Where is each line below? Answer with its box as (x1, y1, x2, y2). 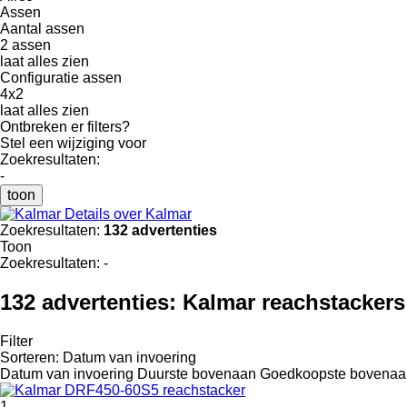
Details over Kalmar (65, 205, 192, 222)
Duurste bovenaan (137, 365, 256, 382)
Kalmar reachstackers (183, 289, 405, 314)
